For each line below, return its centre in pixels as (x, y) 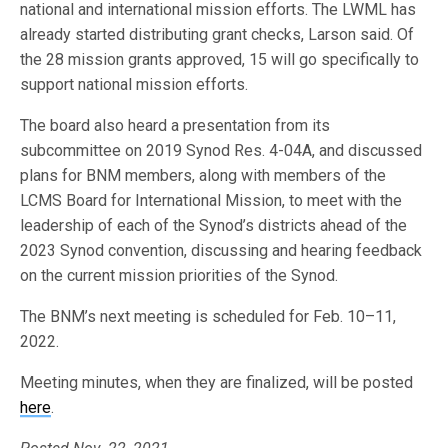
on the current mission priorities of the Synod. (181, 276)
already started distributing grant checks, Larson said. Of (217, 35)
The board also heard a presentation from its (175, 126)
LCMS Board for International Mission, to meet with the (211, 201)
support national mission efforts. (134, 85)
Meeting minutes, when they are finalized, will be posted (217, 383)
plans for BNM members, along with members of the (203, 176)
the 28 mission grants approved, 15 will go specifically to (220, 60)
